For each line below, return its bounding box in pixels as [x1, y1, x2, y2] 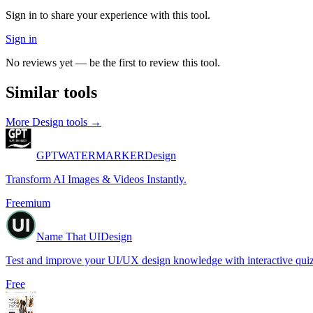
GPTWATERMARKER [36, 150, 145, 162]
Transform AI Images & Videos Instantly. [6, 173, 187, 186]
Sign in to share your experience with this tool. [6, 9, 210, 22]
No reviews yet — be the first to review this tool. [6, 57, 220, 69]
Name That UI [36, 231, 101, 243]
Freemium [6, 197, 50, 210]
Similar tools [6, 83, 97, 102]
